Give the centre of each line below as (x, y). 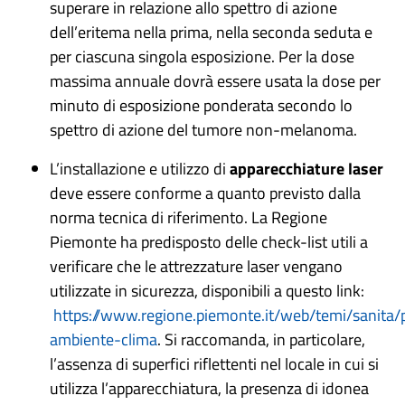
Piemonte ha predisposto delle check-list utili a (209, 242)
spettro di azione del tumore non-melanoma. (203, 130)
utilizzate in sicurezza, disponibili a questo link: (207, 291)
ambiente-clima (104, 339)
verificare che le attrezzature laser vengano (196, 266)
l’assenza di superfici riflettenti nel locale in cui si (214, 364)
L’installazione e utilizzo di (140, 169)
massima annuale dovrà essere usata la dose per (215, 81)
